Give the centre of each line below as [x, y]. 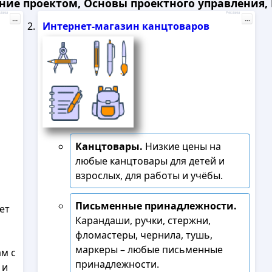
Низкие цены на [182, 146]
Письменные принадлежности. [156, 206]
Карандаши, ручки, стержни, [143, 220]
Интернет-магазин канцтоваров [126, 26]
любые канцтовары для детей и [150, 161]
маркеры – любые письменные [149, 250]
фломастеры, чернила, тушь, [144, 235]
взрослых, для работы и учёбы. [149, 175]
